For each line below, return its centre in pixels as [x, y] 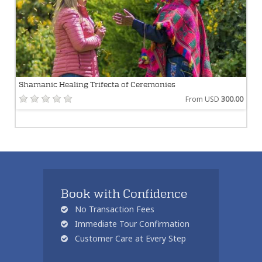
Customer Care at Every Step [129, 238]
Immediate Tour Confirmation [131, 223]
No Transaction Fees [113, 209]
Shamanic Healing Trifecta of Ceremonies [97, 84]
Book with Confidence [124, 194]
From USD [203, 99]
